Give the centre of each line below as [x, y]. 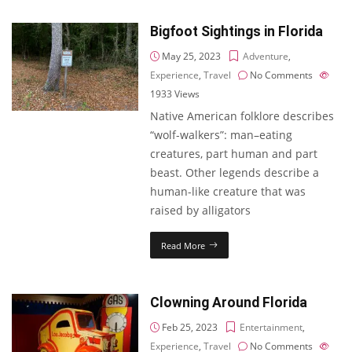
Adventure [266, 56]
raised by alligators [201, 210]
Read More [183, 246]
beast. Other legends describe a [235, 172]
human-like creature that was [228, 191]
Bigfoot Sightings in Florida [237, 31]
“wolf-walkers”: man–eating [222, 135]
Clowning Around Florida [229, 302]
